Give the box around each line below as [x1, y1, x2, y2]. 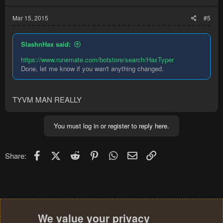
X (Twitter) [60, 148, 94, 159]
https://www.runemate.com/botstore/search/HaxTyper [21, 55, 174, 65]
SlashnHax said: [21, 39, 71, 49]
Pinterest [100, 148, 129, 159]
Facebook [43, 148, 75, 159]
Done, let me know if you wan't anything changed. [21, 64, 164, 74]
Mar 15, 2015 [12, 13, 48, 22]
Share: [5, 150, 26, 161]
